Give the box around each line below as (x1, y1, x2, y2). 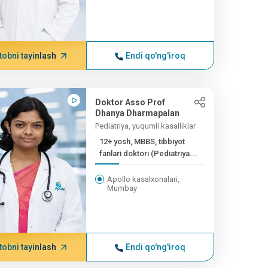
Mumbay (106, 184, 137, 193)
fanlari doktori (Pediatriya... (99, 149, 197, 158)
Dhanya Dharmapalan (95, 108, 179, 118)
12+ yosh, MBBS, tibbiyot (99, 137, 185, 146)
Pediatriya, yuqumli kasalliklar (95, 121, 196, 130)
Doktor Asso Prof (95, 98, 165, 107)
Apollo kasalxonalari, (106, 175, 179, 184)
